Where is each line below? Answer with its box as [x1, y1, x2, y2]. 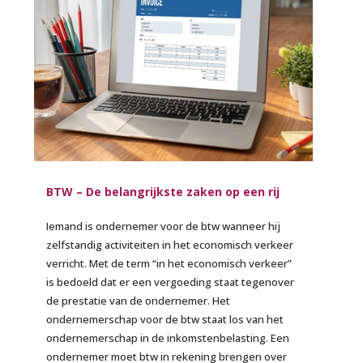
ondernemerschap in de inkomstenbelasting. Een [46, 331, 290, 346]
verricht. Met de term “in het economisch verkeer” [46, 256, 293, 271]
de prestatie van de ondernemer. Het [46, 293, 231, 309]
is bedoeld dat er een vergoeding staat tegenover [46, 275, 295, 290]
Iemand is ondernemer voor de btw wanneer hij [46, 219, 281, 234]
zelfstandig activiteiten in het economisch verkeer [46, 237, 294, 253]
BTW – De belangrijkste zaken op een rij [46, 184, 280, 200]
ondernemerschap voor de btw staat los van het [46, 312, 284, 327]
